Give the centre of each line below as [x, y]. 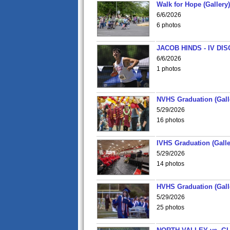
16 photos [170, 120]
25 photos [170, 207]
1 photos [169, 69]
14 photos [170, 164]
